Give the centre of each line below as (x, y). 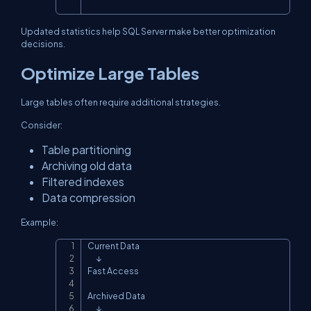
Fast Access (113, 271)
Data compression (89, 197)
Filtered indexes (83, 182)
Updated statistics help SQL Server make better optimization (148, 31)
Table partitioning (86, 150)
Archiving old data (87, 166)
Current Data (114, 246)
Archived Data (116, 296)
